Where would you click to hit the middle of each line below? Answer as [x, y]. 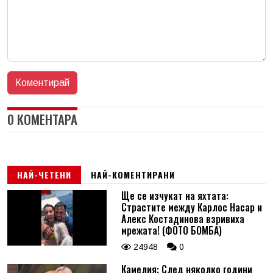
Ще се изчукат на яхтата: [175, 195]
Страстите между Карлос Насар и [191, 207]
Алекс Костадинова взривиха [183, 218]
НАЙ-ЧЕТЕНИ [44, 174]
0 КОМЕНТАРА [42, 119]
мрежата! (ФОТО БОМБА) [171, 230]
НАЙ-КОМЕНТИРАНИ [133, 174]
